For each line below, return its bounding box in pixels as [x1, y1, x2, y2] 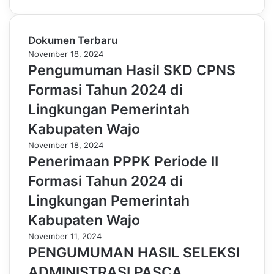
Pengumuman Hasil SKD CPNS [28, 62, 235, 79]
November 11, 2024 [28, 231, 102, 241]
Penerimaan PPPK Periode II [28, 153, 218, 170]
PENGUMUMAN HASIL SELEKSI [28, 244, 240, 261]
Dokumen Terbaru [28, 34, 117, 46]
